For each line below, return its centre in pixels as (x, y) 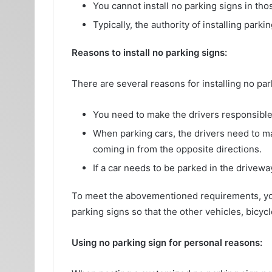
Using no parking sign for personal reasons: (167, 243)
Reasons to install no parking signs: (151, 53)
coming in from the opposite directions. (178, 149)
